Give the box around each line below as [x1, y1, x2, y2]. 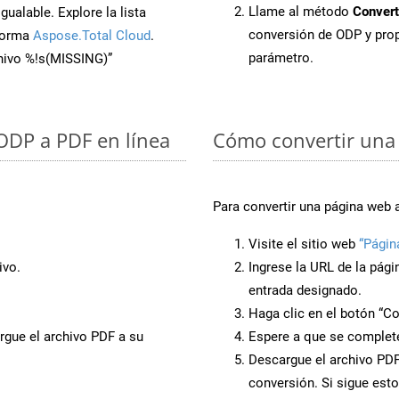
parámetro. [248, 49, 313, 66]
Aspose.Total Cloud [33, 27, 151, 44]
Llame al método [248, 3, 353, 20]
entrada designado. [248, 281, 362, 298]
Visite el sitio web [248, 235, 359, 252]
